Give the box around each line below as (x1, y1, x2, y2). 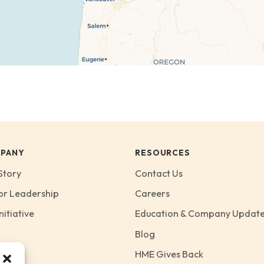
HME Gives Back (135, 247, 204, 260)
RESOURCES (135, 147, 190, 158)
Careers (135, 187, 170, 200)
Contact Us (135, 167, 183, 180)
